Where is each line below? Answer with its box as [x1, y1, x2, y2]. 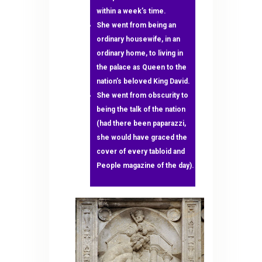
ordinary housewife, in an [96, 35, 180, 43]
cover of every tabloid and [96, 147, 185, 156]
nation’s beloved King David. [96, 77, 190, 85]
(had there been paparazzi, [96, 119, 186, 127]
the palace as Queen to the [96, 63, 187, 71]
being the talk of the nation [96, 105, 185, 113]
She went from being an [96, 20, 176, 29]
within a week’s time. [96, 6, 168, 15]
